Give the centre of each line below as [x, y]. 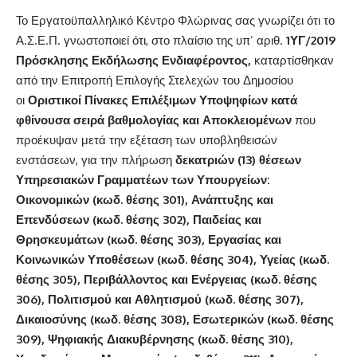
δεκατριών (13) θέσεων [238, 160]
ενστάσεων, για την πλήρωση [96, 160]
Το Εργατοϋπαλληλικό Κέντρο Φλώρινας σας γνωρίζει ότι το [175, 20]
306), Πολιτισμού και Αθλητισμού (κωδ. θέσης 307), [160, 299]
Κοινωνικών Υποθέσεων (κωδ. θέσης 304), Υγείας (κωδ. [173, 259]
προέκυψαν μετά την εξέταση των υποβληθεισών [147, 140]
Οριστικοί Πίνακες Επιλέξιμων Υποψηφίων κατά [163, 100]
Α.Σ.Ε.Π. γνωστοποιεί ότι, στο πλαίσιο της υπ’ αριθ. [151, 40]
